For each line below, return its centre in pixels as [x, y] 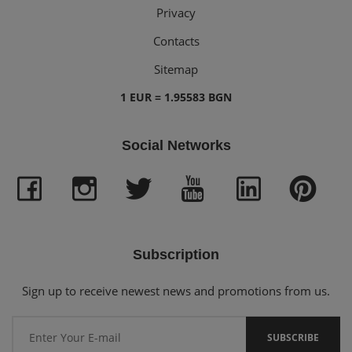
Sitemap [176, 69]
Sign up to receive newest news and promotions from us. [176, 290]
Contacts [176, 40]
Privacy [176, 12]
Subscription [176, 254]
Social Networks [176, 145]
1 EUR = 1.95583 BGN [176, 97]
